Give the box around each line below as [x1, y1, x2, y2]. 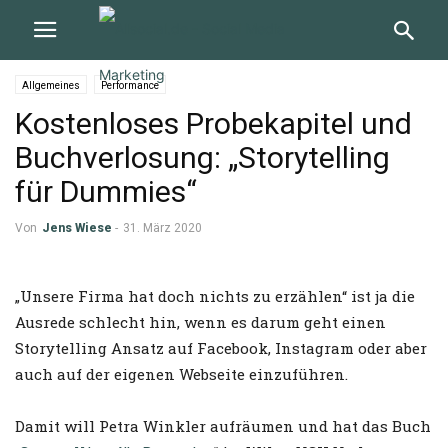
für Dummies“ [15, 174, 197, 209]
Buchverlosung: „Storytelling [15, 140, 390, 175]
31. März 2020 [123, 221, 202, 235]
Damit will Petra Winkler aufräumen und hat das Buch [15, 416, 431, 436]
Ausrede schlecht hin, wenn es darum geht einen [15, 312, 386, 332]
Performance [101, 80, 159, 91]
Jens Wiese [42, 221, 112, 235]
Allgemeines [22, 80, 80, 91]
